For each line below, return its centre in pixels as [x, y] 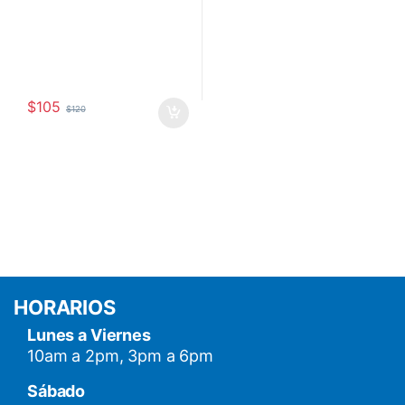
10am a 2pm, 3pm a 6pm [121, 356]
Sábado [57, 391]
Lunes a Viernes [89, 335]
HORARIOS [65, 308]
